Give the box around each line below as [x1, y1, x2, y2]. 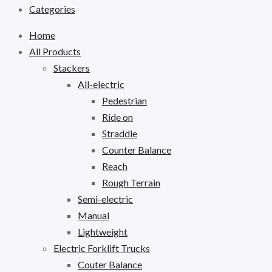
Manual [78, 209, 109, 221]
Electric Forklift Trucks [53, 242, 150, 254]
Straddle [102, 127, 137, 139]
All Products [29, 45, 81, 57]
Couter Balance [78, 258, 142, 270]
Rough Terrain [102, 176, 160, 188]
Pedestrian [102, 94, 147, 106]
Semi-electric [78, 192, 133, 205]
